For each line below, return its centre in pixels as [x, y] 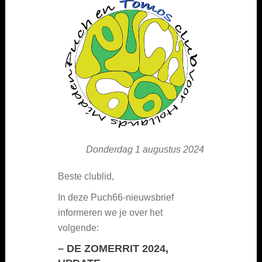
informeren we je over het [110, 212]
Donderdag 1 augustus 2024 [145, 149]
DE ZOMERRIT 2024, [118, 248]
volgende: [78, 227]
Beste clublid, [86, 176]
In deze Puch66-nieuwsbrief [116, 197]
